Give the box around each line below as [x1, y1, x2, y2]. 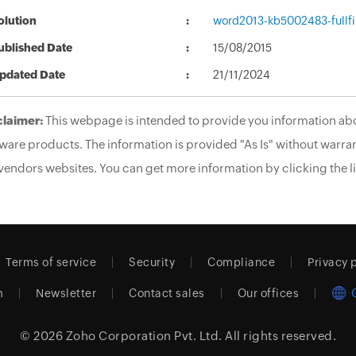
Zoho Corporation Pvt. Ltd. [65, 329, 222, 343]
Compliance [207, 256, 276, 269]
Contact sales [129, 287, 205, 300]
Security [129, 256, 176, 269]
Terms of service [6, 256, 97, 269]
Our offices [237, 287, 300, 300]
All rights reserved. [222, 329, 336, 343]
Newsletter [36, 287, 97, 300]
